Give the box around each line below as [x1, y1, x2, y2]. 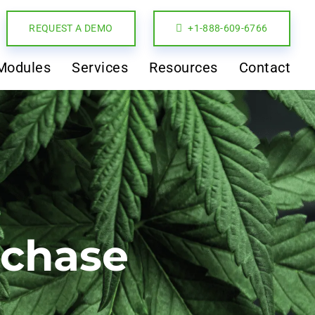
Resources [149, 58, 218, 76]
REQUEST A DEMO [29, 22, 113, 34]
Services [72, 58, 128, 76]
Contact [238, 58, 290, 76]
